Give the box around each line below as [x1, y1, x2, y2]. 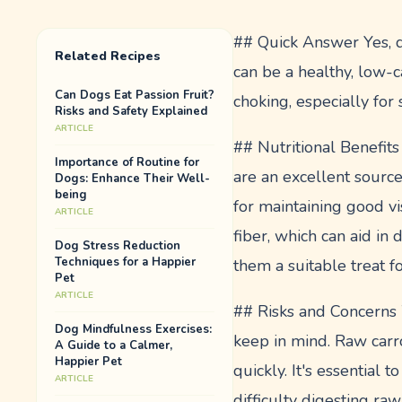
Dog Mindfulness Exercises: [55, 321, 213, 337]
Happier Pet [55, 354, 123, 370]
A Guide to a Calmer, [55, 337, 173, 354]
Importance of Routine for [55, 154, 200, 170]
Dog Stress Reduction [55, 238, 181, 254]
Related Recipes [55, 48, 162, 65]
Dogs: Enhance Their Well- [55, 170, 211, 187]
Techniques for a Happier [55, 254, 197, 270]
